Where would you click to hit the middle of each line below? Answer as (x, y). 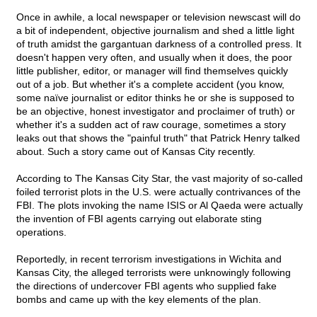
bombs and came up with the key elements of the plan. (139, 300)
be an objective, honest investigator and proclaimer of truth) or (156, 111)
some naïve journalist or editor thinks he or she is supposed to (155, 98)
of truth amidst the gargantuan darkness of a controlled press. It (159, 44)
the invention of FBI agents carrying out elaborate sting (139, 219)
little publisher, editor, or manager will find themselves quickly (152, 71)
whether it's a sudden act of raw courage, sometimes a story (151, 125)
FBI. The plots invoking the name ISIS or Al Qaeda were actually (160, 206)
